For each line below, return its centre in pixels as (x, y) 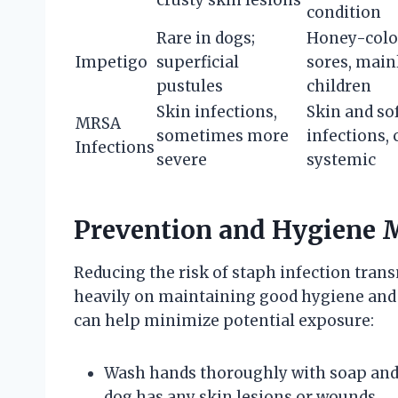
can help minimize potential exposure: (224, 321)
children (339, 87)
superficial (198, 63)
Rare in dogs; (206, 39)
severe (182, 160)
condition (344, 13)
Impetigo (111, 63)
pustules (190, 87)
